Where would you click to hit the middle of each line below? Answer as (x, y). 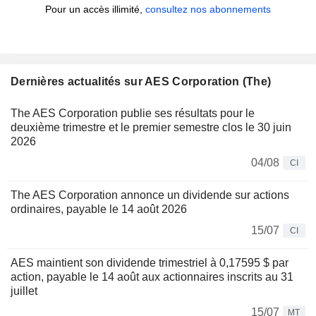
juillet (24, 291)
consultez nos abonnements (208, 10)
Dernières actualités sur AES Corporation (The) (141, 82)
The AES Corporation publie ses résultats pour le (133, 114)
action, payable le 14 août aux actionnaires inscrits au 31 (152, 277)
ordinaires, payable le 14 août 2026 (99, 209)
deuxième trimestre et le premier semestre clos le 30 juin (151, 128)
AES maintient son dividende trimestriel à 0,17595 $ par (150, 263)
